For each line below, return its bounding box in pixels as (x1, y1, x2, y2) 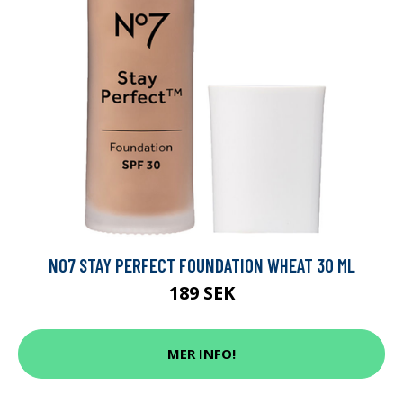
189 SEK (168, 280, 235, 305)
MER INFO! (167, 345, 236, 363)
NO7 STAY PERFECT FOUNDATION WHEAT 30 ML (48, 253, 355, 276)
